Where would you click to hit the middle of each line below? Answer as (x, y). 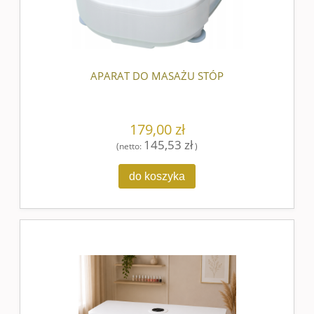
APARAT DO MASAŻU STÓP (157, 76)
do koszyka (157, 176)
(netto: (130, 145)
